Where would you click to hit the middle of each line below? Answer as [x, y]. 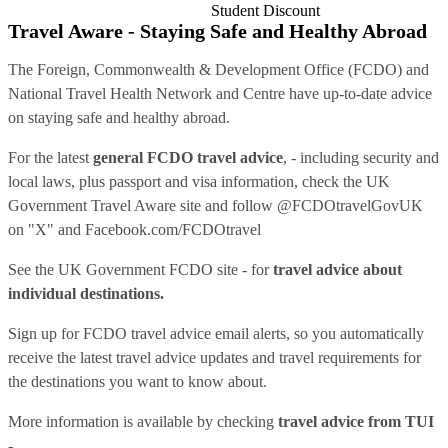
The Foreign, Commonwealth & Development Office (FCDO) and [218, 69]
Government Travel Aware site [104, 205]
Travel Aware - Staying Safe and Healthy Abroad [217, 30]
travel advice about [337, 269]
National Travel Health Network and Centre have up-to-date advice [220, 93]
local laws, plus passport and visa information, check [175, 181]
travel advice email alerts [208, 333]
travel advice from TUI [356, 421]
